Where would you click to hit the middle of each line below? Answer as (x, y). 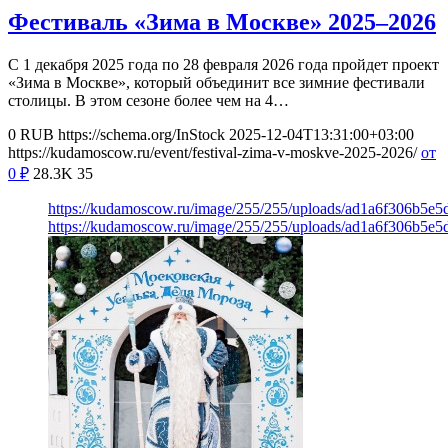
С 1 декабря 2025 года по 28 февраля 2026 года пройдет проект (223, 64)
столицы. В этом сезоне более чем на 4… (148, 100)
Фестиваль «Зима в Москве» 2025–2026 (222, 21)
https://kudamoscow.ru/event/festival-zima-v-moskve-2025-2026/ (212, 152)
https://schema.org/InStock (141, 134)
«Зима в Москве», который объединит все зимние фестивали (216, 82)
